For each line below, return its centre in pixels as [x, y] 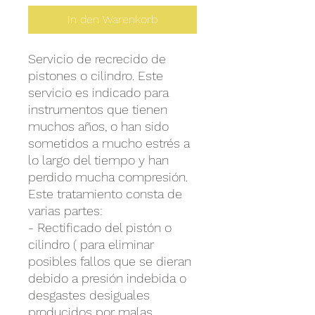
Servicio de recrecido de [97, 58]
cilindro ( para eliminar [91, 244]
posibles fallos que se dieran [110, 261]
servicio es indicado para [98, 92]
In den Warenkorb [112, 19]
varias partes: [65, 210]
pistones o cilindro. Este [96, 75]
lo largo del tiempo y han [98, 160]
